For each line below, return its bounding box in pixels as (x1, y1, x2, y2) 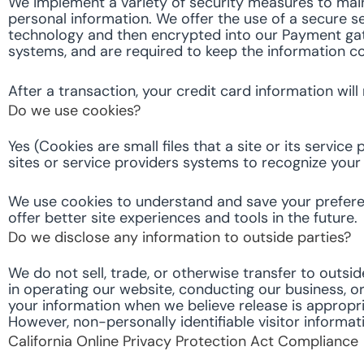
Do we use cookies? (8, 100, 141, 120)
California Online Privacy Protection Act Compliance (8, 331, 358, 352)
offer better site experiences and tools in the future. (8, 208, 357, 228)
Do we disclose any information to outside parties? (8, 227, 351, 248)
